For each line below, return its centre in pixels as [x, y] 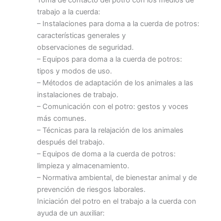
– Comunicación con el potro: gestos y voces [113, 106]
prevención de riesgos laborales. [91, 189]
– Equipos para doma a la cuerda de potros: [110, 59]
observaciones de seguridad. [85, 47]
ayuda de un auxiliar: [71, 213]
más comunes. [62, 118]
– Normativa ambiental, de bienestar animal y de [117, 177]
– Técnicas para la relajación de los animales [110, 130]
